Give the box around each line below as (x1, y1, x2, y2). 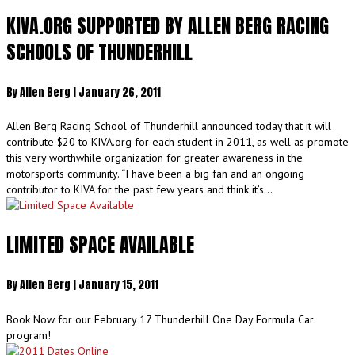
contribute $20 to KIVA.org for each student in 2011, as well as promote (6, 135, 349, 150)
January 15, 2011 (78, 277, 158, 294)
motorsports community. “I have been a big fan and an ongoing (6, 166, 304, 181)
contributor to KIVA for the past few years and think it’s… (6, 182, 273, 197)
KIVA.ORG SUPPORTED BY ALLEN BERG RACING (6, 11, 329, 40)
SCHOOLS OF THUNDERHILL (6, 37, 193, 67)
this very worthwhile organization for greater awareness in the (6, 151, 303, 166)
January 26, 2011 (78, 83, 161, 101)
